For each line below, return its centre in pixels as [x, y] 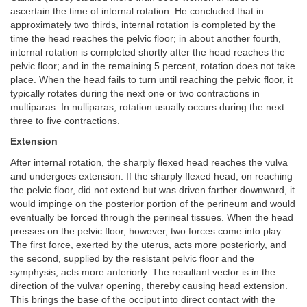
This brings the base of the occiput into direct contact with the [143, 299]
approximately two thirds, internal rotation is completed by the [143, 25]
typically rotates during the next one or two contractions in [135, 93]
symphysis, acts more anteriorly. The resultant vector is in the [143, 272]
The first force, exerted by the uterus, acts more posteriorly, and [148, 245]
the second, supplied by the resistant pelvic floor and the [132, 258]
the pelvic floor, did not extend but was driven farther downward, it [152, 190]
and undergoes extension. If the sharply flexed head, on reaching [151, 176]
